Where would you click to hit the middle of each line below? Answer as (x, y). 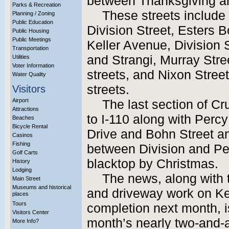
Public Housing (31, 31)
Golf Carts (25, 152)
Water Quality (29, 74)
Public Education (33, 22)
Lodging (22, 170)
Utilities (21, 57)
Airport (20, 100)
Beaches (23, 118)
